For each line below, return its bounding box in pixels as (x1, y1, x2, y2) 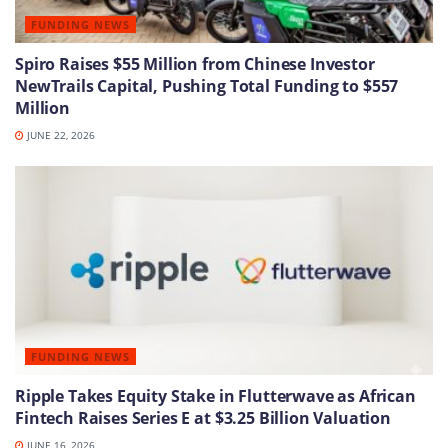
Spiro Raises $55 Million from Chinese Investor (15, 52, 375, 75)
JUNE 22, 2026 (24, 127, 95, 142)
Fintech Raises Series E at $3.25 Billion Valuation (15, 406, 391, 429)
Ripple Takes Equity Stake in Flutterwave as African (15, 384, 416, 407)
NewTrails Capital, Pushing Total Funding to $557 (15, 74, 399, 97)
